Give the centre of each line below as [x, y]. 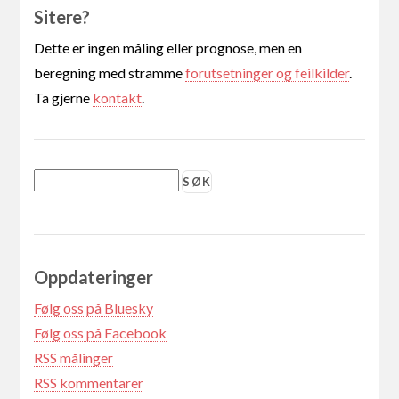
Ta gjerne [64, 98]
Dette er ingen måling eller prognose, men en [168, 48]
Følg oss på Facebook [101, 333]
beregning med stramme [110, 73]
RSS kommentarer [89, 383]
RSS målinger [74, 358]
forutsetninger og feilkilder [268, 73]
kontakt [118, 98]
